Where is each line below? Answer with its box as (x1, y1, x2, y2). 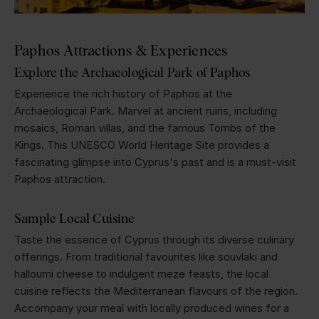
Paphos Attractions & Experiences (14, 42, 228, 59)
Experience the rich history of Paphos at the (14, 87, 232, 101)
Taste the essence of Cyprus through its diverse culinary (14, 233, 294, 247)
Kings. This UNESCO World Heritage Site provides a (14, 138, 269, 152)
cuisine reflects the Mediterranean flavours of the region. (14, 284, 298, 298)
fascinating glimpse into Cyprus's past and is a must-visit (14, 155, 296, 169)
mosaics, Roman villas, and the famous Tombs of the (14, 121, 276, 135)
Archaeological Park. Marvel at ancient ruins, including (14, 104, 277, 118)
